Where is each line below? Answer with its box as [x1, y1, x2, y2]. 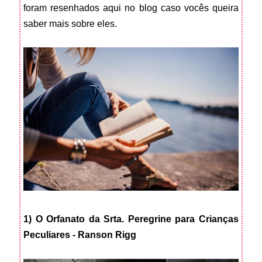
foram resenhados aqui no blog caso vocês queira [23, 2, 239, 13]
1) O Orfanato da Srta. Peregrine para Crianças [23, 214, 239, 225]
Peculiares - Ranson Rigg [23, 230, 136, 240]
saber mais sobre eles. [23, 18, 117, 29]
